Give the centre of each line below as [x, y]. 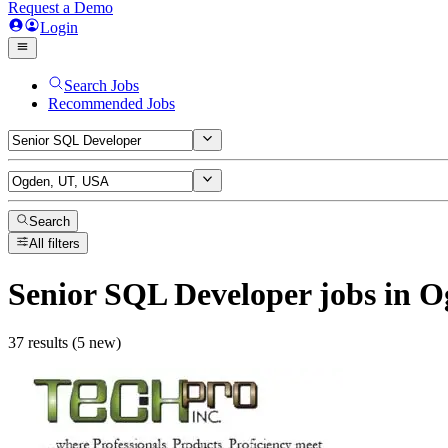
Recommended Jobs [111, 103]
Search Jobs [101, 85]
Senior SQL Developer [159, 293]
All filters [55, 244]
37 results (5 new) [64, 343]
